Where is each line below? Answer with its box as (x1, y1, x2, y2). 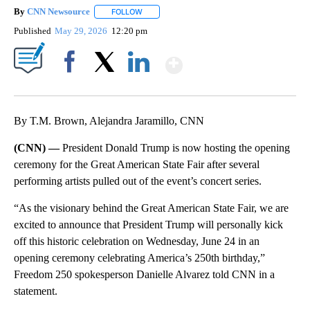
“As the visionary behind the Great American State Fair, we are (14, 202, 289, 215)
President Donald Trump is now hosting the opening (62, 142, 290, 154)
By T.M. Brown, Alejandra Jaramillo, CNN (14, 115, 204, 127)
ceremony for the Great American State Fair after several (14, 158, 259, 171)
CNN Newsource (27, 6, 90, 17)
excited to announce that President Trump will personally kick (14, 219, 283, 231)
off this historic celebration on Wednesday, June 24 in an (14, 235, 259, 248)
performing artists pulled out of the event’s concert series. (14, 175, 262, 188)
